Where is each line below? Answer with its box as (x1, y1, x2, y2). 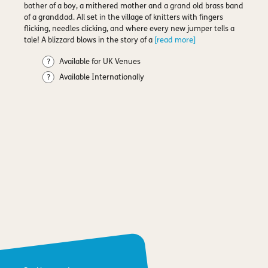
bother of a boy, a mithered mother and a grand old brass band (24, 2, 243, 10)
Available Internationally (59, 74, 144, 81)
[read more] (154, 36, 196, 44)
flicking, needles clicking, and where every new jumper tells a (24, 25, 234, 33)
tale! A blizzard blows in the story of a (24, 36, 154, 44)
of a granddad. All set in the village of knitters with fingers (24, 14, 223, 22)
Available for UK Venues (59, 58, 141, 66)
